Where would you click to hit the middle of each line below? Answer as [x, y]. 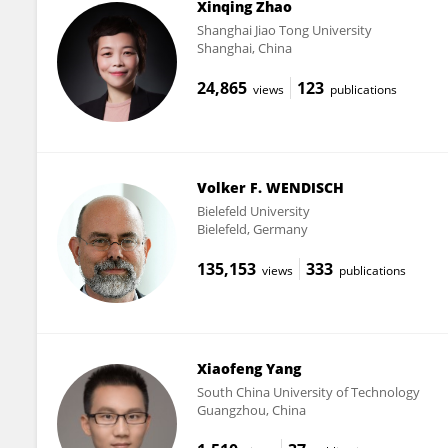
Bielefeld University [253, 210]
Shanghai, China [244, 47]
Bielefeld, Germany [252, 228]
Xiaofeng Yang [248, 368]
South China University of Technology [308, 391]
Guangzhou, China [251, 409]
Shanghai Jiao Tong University [284, 29]
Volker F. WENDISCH [270, 187]
